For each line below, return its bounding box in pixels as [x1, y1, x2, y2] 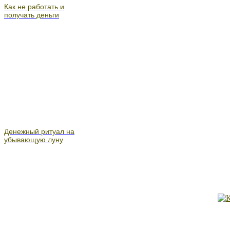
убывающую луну [4, 135, 63, 144]
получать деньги [4, 10, 59, 19]
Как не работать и [4, 2, 64, 11]
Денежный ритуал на [4, 127, 74, 136]
